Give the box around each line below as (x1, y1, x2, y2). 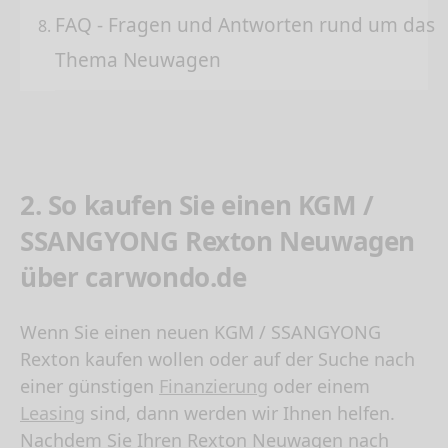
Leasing (20, 401, 85, 426)
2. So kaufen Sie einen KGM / (20, 187, 374, 224)
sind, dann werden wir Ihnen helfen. (85, 401, 395, 426)
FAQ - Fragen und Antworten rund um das (55, 12, 435, 39)
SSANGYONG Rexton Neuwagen (20, 223, 416, 260)
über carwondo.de (20, 259, 247, 296)
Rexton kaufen (20, 347, 143, 372)
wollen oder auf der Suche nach (143, 347, 415, 372)
